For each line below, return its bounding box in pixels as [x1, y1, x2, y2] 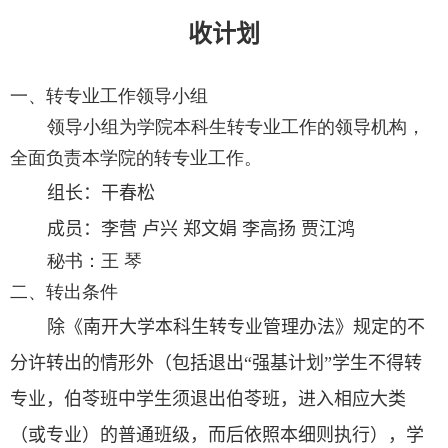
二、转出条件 [10, 281, 118, 302]
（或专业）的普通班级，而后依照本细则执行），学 [10, 424, 424, 445]
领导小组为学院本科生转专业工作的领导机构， [47, 116, 426, 137]
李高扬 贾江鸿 [242, 218, 356, 239]
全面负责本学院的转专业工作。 [10, 147, 262, 168]
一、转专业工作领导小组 [10, 85, 208, 106]
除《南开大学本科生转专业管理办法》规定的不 [47, 316, 426, 337]
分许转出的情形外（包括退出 [10, 352, 244, 373]
